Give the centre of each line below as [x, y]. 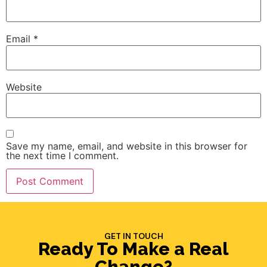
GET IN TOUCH [133, 236]
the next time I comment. [62, 155]
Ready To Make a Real [133, 249]
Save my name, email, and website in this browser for [127, 146]
